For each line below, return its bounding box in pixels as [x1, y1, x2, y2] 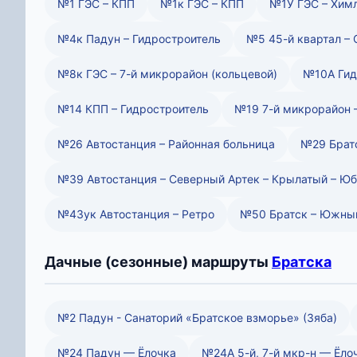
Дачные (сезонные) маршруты [45, 253, 272, 270]
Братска [272, 253, 331, 270]
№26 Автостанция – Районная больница [57, 136, 275, 151]
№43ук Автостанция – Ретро [57, 206, 214, 221]
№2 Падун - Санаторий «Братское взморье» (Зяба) [57, 310, 337, 324]
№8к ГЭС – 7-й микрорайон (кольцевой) [57, 66, 277, 80]
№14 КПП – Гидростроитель [57, 101, 209, 116]
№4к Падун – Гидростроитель [57, 31, 221, 45]
